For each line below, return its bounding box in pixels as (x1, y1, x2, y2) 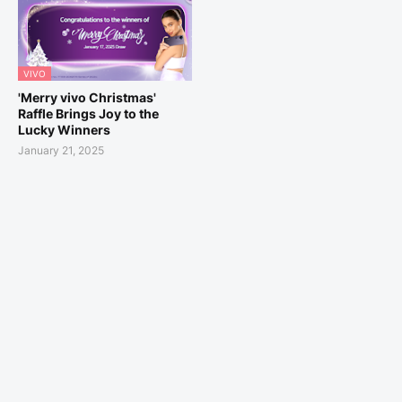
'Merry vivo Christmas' (18, 90, 156, 106)
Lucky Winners (18, 122, 110, 138)
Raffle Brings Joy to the (18, 106, 159, 122)
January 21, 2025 (18, 144, 104, 158)
